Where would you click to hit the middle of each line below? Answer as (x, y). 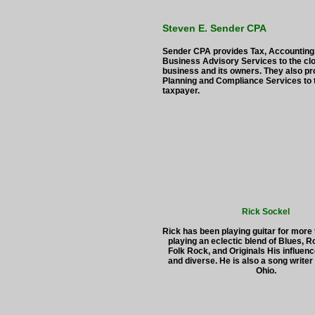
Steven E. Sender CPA (214, 28)
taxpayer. (181, 91)
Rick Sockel (266, 212)
